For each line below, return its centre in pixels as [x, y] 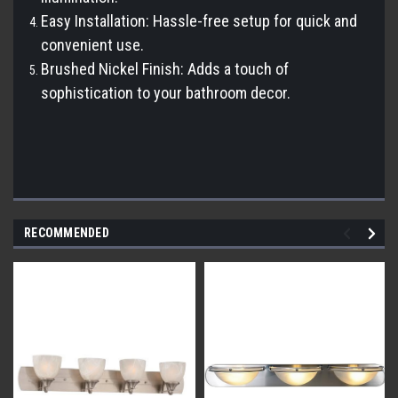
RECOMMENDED [67, 232]
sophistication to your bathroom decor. [166, 92]
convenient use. [93, 44]
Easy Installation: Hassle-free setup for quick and [199, 20]
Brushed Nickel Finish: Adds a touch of [165, 68]
